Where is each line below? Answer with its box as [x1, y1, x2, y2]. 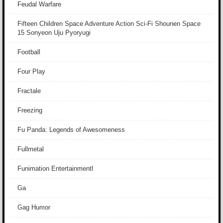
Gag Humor [17, 204, 50, 211]
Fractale [17, 87, 41, 95]
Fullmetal [17, 145, 44, 153]
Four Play [17, 68, 45, 75]
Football [17, 48, 40, 56]
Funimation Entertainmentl [17, 165, 93, 172]
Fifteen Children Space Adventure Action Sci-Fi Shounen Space [17, 20, 201, 27]
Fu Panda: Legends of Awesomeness [17, 126, 125, 133]
